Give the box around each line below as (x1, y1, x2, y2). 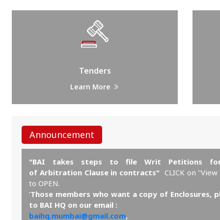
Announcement (29, 129, 94, 141)
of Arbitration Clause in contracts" (29, 167, 160, 178)
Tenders (79, 65, 111, 77)
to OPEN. (29, 178, 62, 189)
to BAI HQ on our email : (29, 200, 119, 210)
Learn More (70, 82, 113, 92)
